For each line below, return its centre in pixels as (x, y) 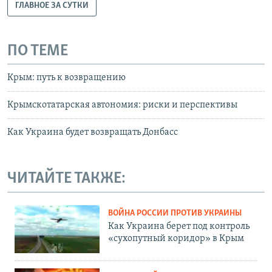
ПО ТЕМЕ (38, 51)
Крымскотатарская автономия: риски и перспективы (122, 105)
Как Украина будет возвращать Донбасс (93, 133)
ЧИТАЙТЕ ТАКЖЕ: (66, 179)
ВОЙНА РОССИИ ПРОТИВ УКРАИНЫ (175, 213)
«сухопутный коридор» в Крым (176, 238)
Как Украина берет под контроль (179, 226)
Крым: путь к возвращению (66, 78)
